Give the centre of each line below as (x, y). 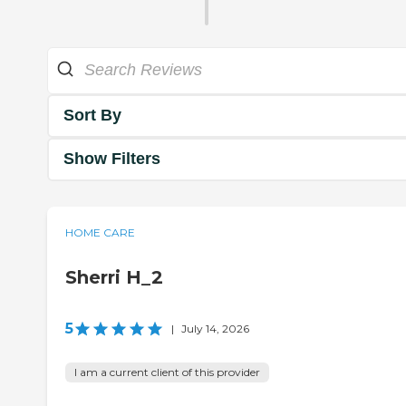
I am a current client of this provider (167, 372)
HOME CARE (100, 232)
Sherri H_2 (114, 277)
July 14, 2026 (215, 328)
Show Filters (112, 159)
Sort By (92, 116)
